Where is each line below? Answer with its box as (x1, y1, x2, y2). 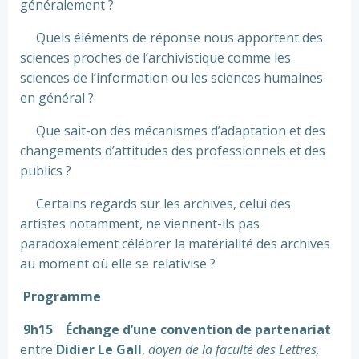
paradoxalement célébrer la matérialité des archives (20, 235, 330, 252)
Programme (20, 288, 101, 305)
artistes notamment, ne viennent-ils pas (20, 215, 260, 232)
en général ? (20, 89, 94, 107)
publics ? (20, 162, 71, 179)
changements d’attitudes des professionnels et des (20, 142, 325, 159)
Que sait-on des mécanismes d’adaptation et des (20, 122, 325, 139)
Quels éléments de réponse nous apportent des (20, 29, 323, 46)
